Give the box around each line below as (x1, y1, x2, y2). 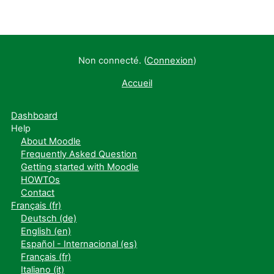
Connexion (146, 55, 193, 66)
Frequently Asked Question (21, 149, 138, 160)
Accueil (122, 78, 152, 89)
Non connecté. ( (78, 55, 147, 66)
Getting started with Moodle (21, 161, 139, 172)
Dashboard (11, 110, 58, 121)
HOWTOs (21, 174, 61, 185)
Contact (21, 187, 55, 198)
